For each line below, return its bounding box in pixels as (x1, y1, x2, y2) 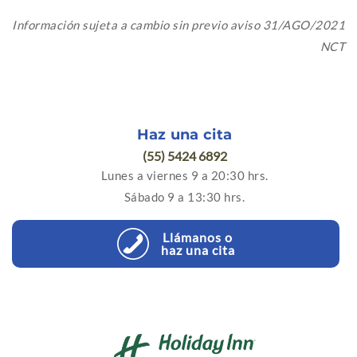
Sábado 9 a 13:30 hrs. (124, 189, 245, 204)
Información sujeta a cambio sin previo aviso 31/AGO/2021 (12, 17, 345, 32)
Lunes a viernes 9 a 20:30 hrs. (100, 167, 269, 182)
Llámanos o (163, 229, 233, 245)
